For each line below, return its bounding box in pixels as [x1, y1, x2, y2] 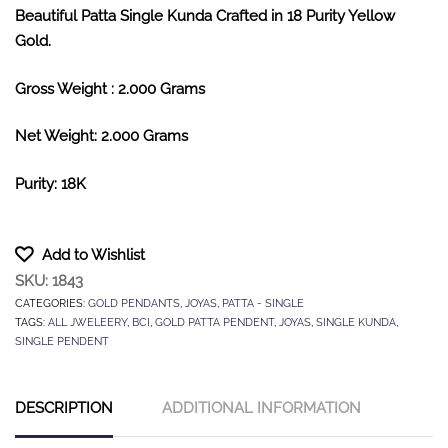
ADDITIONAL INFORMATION [162, 399, 361, 418]
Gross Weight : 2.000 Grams [15, 79, 205, 98]
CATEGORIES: [15, 296, 88, 311]
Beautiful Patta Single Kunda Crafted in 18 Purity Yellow [15, 7, 395, 26]
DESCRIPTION [15, 399, 113, 418]
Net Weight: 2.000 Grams [15, 127, 188, 146]
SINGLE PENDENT [15, 334, 109, 349]
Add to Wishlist [42, 246, 145, 265]
